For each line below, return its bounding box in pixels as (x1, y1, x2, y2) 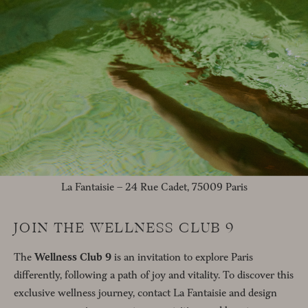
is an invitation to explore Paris (111, 250, 253, 264)
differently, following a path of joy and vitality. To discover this (14, 268, 294, 282)
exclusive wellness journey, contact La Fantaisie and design (14, 286, 277, 300)
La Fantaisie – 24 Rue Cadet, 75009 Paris (60, 180, 247, 194)
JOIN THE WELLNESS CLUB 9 (14, 217, 236, 239)
